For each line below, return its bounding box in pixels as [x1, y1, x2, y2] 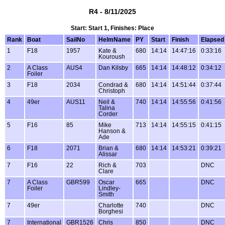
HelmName [98, 37, 131, 43]
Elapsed [201, 37, 224, 43]
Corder [98, 111, 118, 118]
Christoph [98, 88, 125, 94]
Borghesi [98, 208, 123, 215]
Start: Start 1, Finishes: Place [71, 25, 154, 32]
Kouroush [98, 54, 125, 60]
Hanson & [98, 128, 126, 135]
